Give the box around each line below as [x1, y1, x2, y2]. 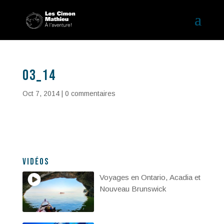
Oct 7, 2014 [22, 89, 59, 97]
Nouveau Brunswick [99, 184, 166, 193]
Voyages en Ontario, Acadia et [99, 173, 200, 181]
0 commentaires [64, 89, 115, 97]
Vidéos [22, 156, 49, 167]
